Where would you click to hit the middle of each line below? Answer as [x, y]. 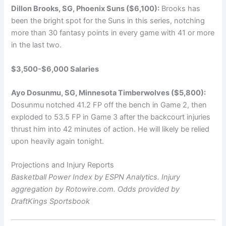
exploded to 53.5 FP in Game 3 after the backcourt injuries [111, 117]
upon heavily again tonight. [58, 142]
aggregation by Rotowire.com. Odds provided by [96, 189]
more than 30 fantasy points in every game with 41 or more [113, 33]
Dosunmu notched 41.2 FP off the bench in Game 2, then [109, 105]
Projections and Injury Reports [63, 165]
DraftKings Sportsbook [51, 202]
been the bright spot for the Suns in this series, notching [108, 21]
